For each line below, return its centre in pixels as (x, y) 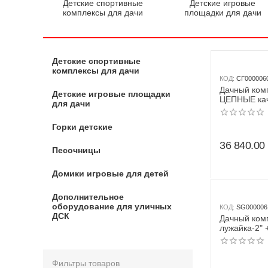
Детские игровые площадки (111, 94)
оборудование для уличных (112, 206)
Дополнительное (88, 197)
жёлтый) (236, 247)
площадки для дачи (223, 13)
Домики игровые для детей (110, 173)
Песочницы (76, 150)
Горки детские (82, 127)
